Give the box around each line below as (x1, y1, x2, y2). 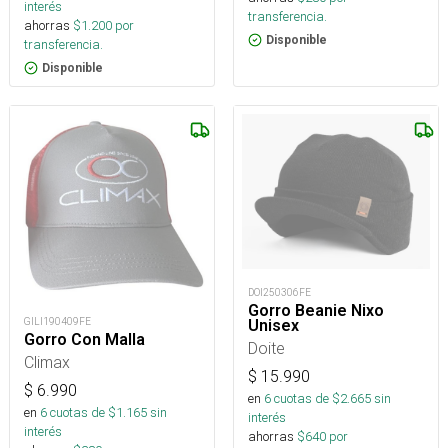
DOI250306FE (248, 285, 311, 299)
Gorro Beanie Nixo (248, 300, 384, 320)
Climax (24, 351, 70, 372)
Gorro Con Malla (24, 329, 145, 349)
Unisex (248, 315, 299, 335)
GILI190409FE (24, 314, 91, 328)
